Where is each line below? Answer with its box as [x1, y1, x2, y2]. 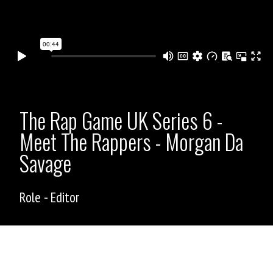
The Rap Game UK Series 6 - [19, 104, 222, 136]
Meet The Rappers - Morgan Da [19, 125, 243, 157]
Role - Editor [19, 188, 79, 206]
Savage [19, 146, 71, 179]
